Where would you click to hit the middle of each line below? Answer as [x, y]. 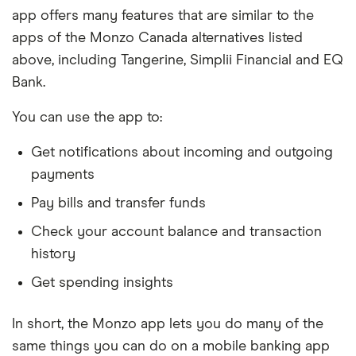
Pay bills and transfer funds [118, 203]
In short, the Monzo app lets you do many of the [168, 324]
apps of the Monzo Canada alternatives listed [157, 38]
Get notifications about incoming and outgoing [182, 152]
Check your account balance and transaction [176, 232]
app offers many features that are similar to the [163, 15]
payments [63, 174]
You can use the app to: [87, 117]
